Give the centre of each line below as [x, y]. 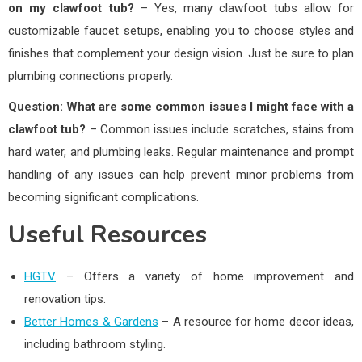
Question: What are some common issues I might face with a [181, 106]
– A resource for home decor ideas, [256, 321]
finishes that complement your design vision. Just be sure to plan [181, 53]
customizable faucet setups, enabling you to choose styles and [181, 30]
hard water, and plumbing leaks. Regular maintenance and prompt [181, 152]
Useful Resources [107, 234]
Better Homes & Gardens [91, 321]
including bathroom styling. [95, 344]
